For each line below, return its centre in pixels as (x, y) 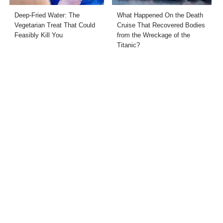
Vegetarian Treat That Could (55, 25)
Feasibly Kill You (39, 35)
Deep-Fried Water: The (47, 15)
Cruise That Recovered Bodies (161, 25)
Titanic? (128, 45)
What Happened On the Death (160, 15)
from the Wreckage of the (153, 35)
